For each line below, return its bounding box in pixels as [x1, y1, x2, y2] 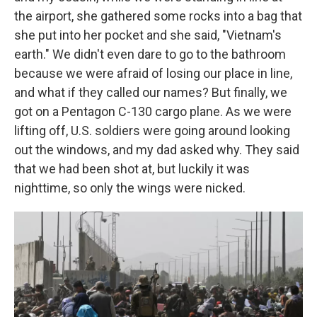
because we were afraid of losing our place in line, [14, 66, 292, 81]
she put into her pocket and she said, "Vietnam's [14, 28, 282, 42]
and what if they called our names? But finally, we [14, 85, 287, 100]
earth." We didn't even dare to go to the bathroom [14, 47, 286, 62]
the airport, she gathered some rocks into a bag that [14, 8, 302, 23]
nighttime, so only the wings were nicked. [14, 180, 246, 195]
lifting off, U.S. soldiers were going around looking [14, 123, 290, 138]
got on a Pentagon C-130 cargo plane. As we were [14, 104, 292, 119]
